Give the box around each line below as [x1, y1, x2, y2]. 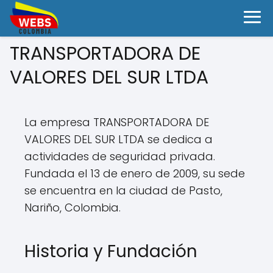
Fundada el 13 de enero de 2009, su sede [24, 166, 245, 181]
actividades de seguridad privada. [24, 149, 215, 164]
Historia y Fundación [24, 239, 197, 263]
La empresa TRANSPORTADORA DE [24, 115, 209, 130]
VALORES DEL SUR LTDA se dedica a [24, 132, 213, 147]
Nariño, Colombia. [24, 200, 121, 215]
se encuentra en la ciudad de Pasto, [24, 183, 222, 198]
